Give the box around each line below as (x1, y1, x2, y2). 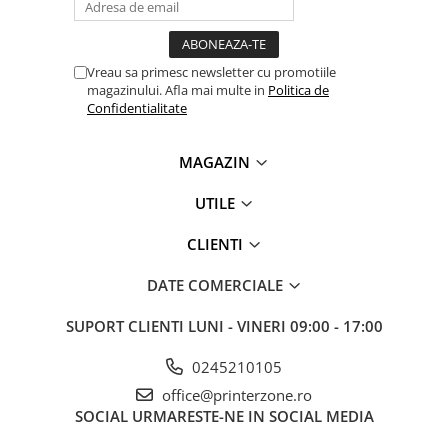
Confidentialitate (87, 99, 187, 117)
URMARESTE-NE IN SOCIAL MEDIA (131, 406, 374, 426)
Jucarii (15, 107, 57, 126)
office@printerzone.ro (158, 385, 312, 405)
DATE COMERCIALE (146, 275, 287, 295)
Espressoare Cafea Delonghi (15, 81, 203, 100)
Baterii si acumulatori (15, 55, 159, 74)
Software (15, 29, 74, 48)
